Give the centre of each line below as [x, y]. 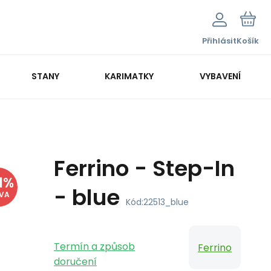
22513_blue [166, 202]
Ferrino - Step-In [144, 168]
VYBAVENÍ [220, 76]
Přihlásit [219, 41]
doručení [75, 262]
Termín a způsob [94, 247]
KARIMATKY [129, 76]
